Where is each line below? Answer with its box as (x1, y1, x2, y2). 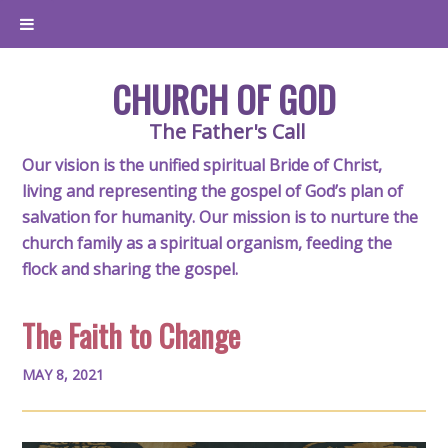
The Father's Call (148, 118, 305, 145)
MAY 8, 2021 (22, 365, 105, 384)
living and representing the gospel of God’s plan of (22, 180, 404, 202)
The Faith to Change (22, 313, 241, 358)
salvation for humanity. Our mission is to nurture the (22, 206, 419, 228)
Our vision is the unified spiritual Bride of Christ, (22, 154, 383, 176)
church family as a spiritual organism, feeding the (22, 232, 393, 254)
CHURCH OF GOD (112, 72, 336, 125)
